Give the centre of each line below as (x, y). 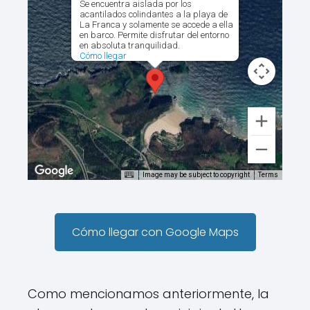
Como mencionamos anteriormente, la (148, 293)
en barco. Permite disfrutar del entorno (154, 35)
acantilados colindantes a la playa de (154, 14)
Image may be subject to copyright (196, 174)
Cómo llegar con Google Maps (155, 232)
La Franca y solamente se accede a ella (156, 24)
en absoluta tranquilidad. (130, 45)
